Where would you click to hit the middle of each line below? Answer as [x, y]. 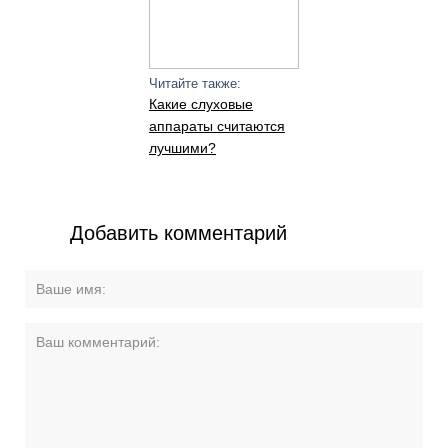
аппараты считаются [216, 126]
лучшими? [182, 148]
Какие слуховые [200, 104]
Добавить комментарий [179, 233]
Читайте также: [194, 83]
